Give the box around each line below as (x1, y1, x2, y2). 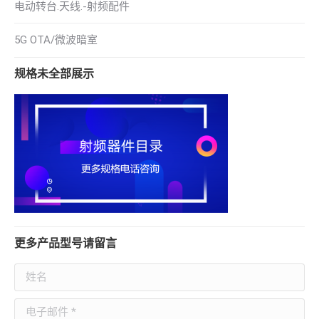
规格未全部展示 (14, 67, 94, 80)
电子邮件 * (14, 301, 65, 314)
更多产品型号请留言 (14, 236, 117, 250)
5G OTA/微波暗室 (14, 33, 98, 46)
